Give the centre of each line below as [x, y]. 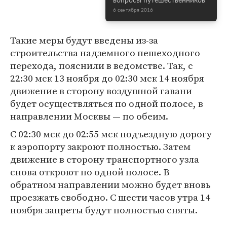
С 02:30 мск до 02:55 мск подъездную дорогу [111, 134]
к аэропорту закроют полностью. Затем [100, 146]
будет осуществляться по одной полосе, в [107, 103]
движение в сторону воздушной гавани [101, 91]
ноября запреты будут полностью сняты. [104, 210]
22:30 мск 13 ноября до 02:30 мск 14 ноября [107, 78]
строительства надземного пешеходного [105, 53]
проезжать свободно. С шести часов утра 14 [110, 197]
